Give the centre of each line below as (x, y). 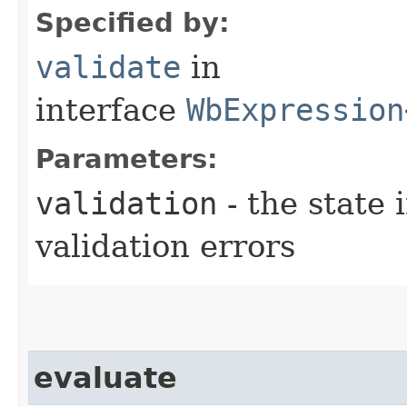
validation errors (165, 246)
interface (111, 109)
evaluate (105, 377)
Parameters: (127, 159)
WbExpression (295, 109)
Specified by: (133, 22)
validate (108, 67)
